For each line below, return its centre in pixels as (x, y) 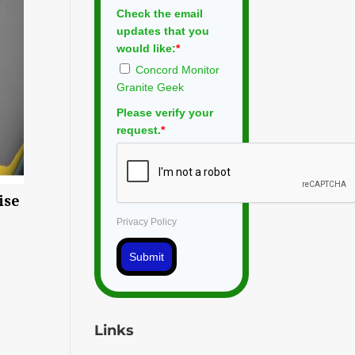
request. (139, 130)
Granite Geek (151, 87)
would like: (147, 48)
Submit (147, 256)
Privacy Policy (147, 221)
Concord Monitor (178, 69)
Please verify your (165, 112)
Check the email (160, 13)
